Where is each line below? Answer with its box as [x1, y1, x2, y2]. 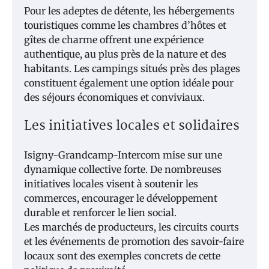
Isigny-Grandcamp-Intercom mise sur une [24, 149, 222, 162]
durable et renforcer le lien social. [24, 207, 177, 219]
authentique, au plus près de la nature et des [24, 47, 226, 60]
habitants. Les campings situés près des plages [24, 62, 240, 74]
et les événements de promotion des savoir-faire [24, 235, 244, 248]
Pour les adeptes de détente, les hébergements [24, 4, 235, 17]
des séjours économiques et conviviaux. [24, 91, 205, 103]
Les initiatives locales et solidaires [24, 115, 240, 137]
